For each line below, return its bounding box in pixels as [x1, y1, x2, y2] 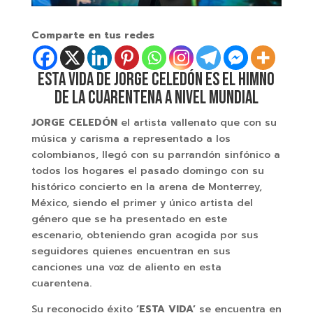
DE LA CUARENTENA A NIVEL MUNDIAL [54, 87, 259, 109]
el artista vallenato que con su [117, 115, 277, 130]
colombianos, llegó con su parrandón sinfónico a [31, 147, 280, 162]
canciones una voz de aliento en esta [31, 259, 221, 275]
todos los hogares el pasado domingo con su [31, 163, 264, 178]
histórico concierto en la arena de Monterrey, [31, 179, 262, 194]
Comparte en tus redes [31, 27, 154, 43]
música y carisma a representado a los [31, 131, 231, 146]
